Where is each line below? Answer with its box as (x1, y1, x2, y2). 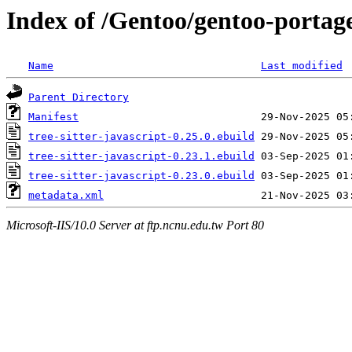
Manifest (28, 111, 79, 123)
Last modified (261, 60, 343, 72)
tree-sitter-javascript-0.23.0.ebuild (28, 170, 255, 182)
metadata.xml (28, 189, 104, 202)
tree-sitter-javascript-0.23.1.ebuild (28, 150, 255, 163)
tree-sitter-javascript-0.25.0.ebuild (28, 130, 255, 143)
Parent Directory (28, 91, 129, 104)
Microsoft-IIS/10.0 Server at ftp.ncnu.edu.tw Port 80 (6, 218, 264, 232)
